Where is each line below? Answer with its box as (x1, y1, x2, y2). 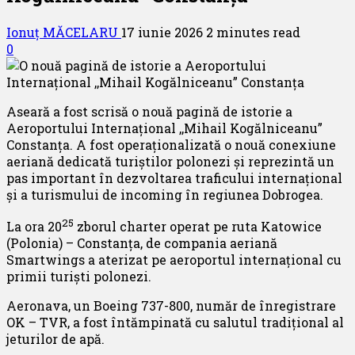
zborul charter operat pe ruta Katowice (74, 218, 322, 235)
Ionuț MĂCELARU (6, 23, 121, 40)
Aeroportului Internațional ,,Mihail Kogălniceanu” (6, 119, 323, 136)
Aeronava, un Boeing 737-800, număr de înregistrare (6, 297, 336, 315)
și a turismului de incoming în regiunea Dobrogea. (6, 185, 323, 203)
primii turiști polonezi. (6, 268, 151, 285)
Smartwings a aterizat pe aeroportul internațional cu (6, 251, 342, 269)
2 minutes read (206, 23, 300, 40)
